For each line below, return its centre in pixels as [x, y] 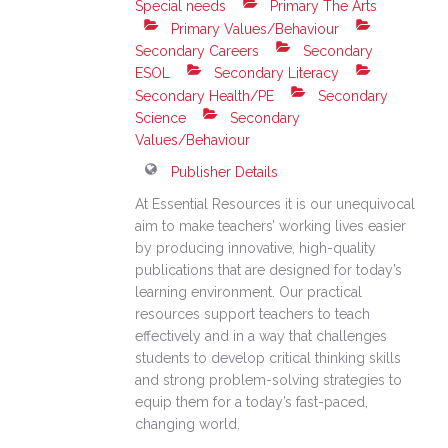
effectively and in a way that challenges [261, 336]
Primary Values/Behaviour [253, 28]
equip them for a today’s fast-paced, [252, 402]
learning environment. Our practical [249, 292]
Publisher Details [225, 172]
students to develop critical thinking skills [268, 358]
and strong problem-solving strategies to [269, 380]
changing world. [188, 424]
